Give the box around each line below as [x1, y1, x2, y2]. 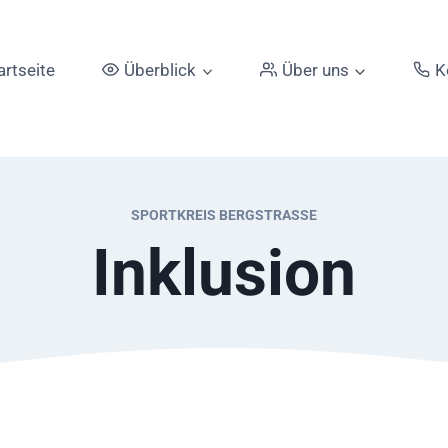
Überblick [124, 59, 197, 80]
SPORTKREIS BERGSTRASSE [131, 207, 317, 225]
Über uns [282, 59, 350, 80]
